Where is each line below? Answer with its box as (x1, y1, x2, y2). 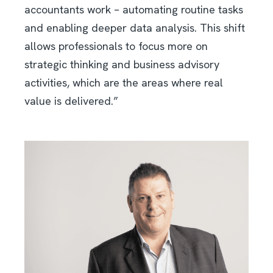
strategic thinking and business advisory (24, 57, 219, 71)
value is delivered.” (24, 93, 118, 108)
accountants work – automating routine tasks (24, 2, 243, 16)
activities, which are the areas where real (24, 75, 223, 90)
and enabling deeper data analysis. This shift (24, 20, 245, 35)
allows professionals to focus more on (24, 38, 208, 53)
